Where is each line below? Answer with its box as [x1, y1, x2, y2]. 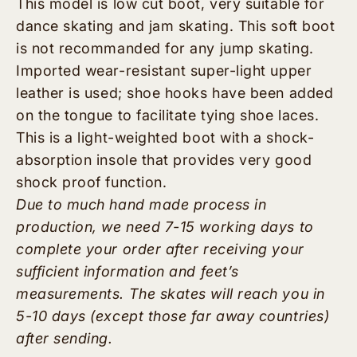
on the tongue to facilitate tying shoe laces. [16, 107, 320, 124]
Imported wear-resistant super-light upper [16, 62, 312, 80]
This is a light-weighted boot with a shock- [16, 129, 315, 147]
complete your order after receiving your [16, 241, 304, 258]
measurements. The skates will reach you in [16, 285, 325, 303]
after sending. [16, 330, 118, 347]
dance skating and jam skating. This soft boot [16, 18, 335, 35]
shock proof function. [16, 174, 171, 191]
